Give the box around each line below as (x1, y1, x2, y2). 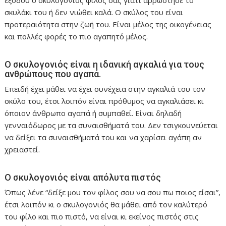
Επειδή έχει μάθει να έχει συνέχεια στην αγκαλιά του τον (5, 83, 206, 94)
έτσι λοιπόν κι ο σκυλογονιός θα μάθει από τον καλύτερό (5, 199, 208, 209)
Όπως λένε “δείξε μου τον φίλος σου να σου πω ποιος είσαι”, (5, 187, 221, 197)
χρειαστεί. (5, 144, 40, 154)
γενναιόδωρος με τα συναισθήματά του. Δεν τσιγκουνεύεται (5, 120, 218, 130)
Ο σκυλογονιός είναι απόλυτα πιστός (5, 172, 161, 183)
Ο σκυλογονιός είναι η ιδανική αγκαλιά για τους (5, 59, 205, 70)
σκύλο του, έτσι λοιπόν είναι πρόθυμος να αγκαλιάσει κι (5, 95, 204, 106)
